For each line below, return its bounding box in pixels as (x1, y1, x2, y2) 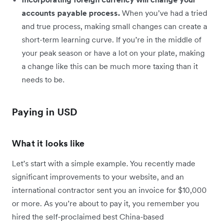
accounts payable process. (22, 8, 120, 18)
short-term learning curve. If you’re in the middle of (22, 35, 201, 44)
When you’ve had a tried (120, 8, 207, 18)
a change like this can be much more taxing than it (22, 61, 198, 71)
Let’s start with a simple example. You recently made (12, 158, 195, 168)
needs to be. (22, 74, 65, 84)
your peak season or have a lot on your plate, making (22, 48, 205, 58)
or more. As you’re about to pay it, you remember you (12, 198, 199, 208)
